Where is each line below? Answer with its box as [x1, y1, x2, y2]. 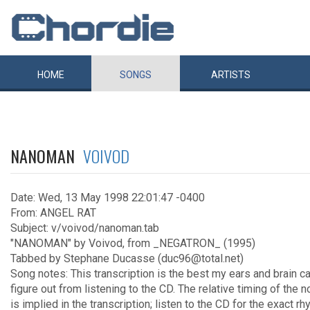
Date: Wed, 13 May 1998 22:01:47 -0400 [10, 191, 205, 204]
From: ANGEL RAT [10, 206, 96, 219]
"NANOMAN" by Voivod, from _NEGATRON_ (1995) [10, 237, 255, 250]
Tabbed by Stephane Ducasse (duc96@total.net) [10, 252, 244, 265]
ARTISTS [211, 69, 250, 80]
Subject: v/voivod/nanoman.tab [10, 221, 159, 235]
